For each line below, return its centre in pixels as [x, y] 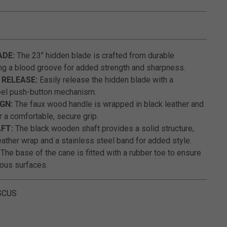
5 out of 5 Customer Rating [119, 33]
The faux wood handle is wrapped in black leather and [108, 104]
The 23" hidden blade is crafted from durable [94, 55]
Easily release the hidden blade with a [105, 80]
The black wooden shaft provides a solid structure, [104, 128]
